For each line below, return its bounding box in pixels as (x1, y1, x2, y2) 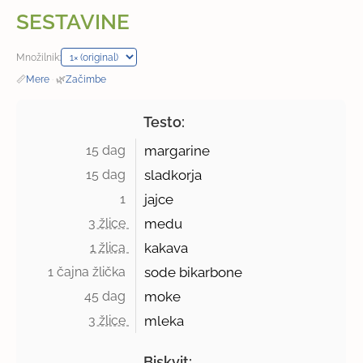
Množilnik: (16, 51, 62, 64)
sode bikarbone (144, 264, 243, 281)
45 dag (84, 288, 130, 305)
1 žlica (90, 240, 130, 256)
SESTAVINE (16, 10, 130, 35)
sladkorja (144, 167, 203, 184)
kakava (144, 240, 189, 257)
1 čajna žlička (48, 264, 130, 280)
